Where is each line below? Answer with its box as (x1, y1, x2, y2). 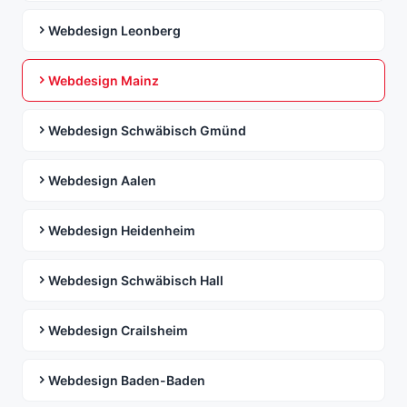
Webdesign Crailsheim (48, 322, 188, 338)
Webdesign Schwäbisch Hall (48, 272, 223, 288)
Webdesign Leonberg (48, 22, 181, 38)
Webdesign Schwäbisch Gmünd (48, 122, 246, 138)
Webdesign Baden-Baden (48, 372, 205, 388)
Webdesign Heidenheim (48, 222, 195, 238)
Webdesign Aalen (48, 172, 156, 188)
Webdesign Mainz (48, 72, 159, 88)
